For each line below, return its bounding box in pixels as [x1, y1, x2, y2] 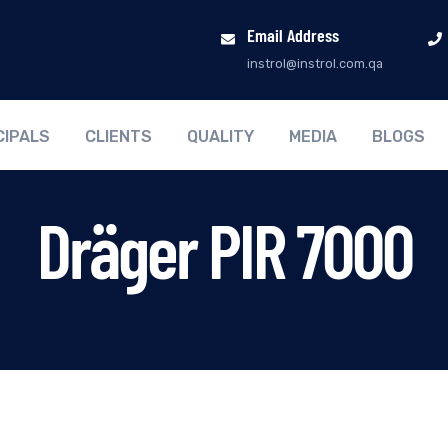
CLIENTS [85, 127, 152, 146]
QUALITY [187, 127, 254, 146]
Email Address [247, 24, 339, 46]
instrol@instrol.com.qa [247, 56, 383, 71]
